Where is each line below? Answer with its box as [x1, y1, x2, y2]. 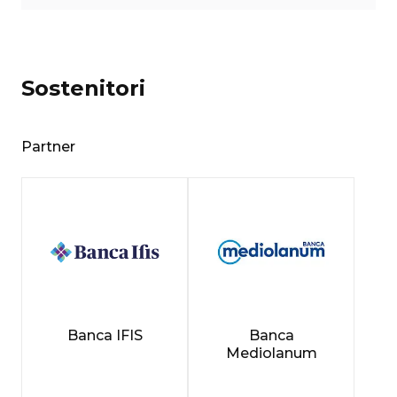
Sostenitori [21, 74, 145, 101]
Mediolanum [225, 344, 317, 362]
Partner [21, 137, 75, 155]
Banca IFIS [66, 326, 143, 344]
